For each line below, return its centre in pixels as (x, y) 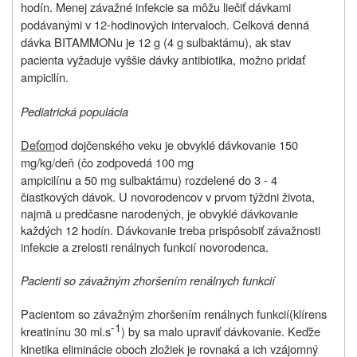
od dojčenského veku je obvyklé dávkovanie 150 (177, 145)
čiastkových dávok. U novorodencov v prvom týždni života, (168, 197)
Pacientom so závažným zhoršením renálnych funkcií (155, 314)
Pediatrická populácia (75, 112)
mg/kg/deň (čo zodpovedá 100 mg (107, 163)
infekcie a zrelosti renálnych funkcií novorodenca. (145, 247)
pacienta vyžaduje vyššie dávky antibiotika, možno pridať (163, 60)
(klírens (308, 314)
